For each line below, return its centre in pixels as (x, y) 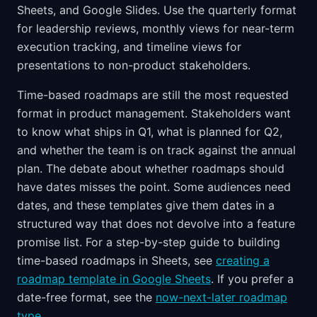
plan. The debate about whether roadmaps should (151, 168)
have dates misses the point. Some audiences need (154, 187)
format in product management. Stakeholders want (154, 113)
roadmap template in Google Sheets (114, 279)
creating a (243, 260)
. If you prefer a (252, 279)
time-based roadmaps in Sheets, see (116, 260)
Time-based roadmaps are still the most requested (153, 95)
